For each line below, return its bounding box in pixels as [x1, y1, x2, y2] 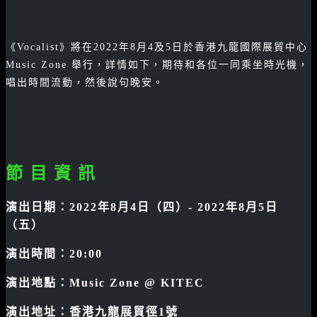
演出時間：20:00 [6, 248, 103, 260]
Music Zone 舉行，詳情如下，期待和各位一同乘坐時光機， [6, 59, 309, 70]
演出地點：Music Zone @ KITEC [6, 277, 209, 289]
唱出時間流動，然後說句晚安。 [6, 77, 164, 88]
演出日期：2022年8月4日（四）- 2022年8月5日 [6, 201, 278, 213]
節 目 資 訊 [6, 164, 96, 183]
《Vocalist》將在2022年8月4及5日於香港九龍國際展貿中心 [6, 42, 308, 52]
